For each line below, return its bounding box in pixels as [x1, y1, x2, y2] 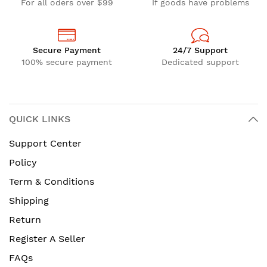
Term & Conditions [9, 176, 94, 187]
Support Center [9, 138, 82, 149]
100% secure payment [21, 57, 112, 67]
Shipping [9, 195, 49, 206]
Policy [9, 157, 37, 168]
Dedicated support [162, 57, 239, 67]
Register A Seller [9, 233, 85, 244]
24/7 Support [173, 45, 228, 55]
